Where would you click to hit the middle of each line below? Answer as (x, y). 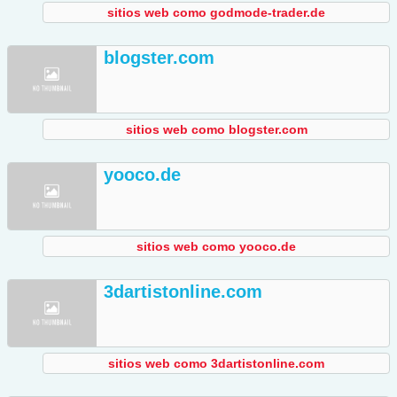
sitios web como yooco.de (216, 247)
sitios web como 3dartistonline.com (216, 364)
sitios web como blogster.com (216, 130)
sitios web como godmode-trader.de (216, 13)
